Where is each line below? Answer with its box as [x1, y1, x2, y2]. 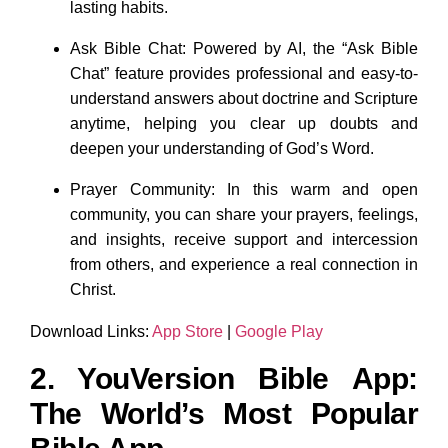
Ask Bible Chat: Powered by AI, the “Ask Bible [70, 39, 418, 57]
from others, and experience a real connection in [70, 255, 418, 273]
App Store [149, 322, 223, 340]
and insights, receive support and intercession [70, 230, 418, 248]
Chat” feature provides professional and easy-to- [70, 64, 418, 82]
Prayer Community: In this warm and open [70, 180, 418, 198]
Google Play [231, 322, 323, 340]
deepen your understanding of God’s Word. [70, 139, 374, 157]
